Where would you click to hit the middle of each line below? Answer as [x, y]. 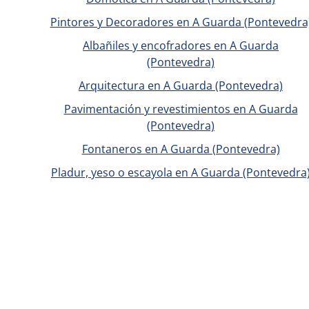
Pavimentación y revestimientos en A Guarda [181, 109]
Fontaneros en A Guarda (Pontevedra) [181, 149]
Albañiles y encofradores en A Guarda [181, 46]
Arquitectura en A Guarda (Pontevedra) [181, 86]
